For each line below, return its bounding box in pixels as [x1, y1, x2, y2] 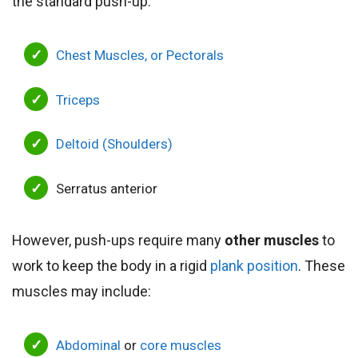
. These [298, 257, 345, 274]
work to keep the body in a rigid [12, 257, 210, 274]
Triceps [56, 91, 100, 108]
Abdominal [56, 336, 121, 353]
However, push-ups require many [12, 231, 225, 249]
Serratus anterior [56, 180, 157, 197]
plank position [210, 257, 298, 274]
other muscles [225, 231, 322, 249]
